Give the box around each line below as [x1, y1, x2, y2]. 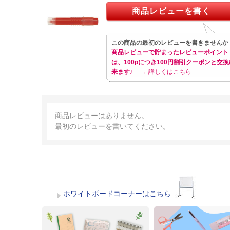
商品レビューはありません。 [55, 111, 148, 120]
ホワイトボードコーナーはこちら [63, 189, 171, 198]
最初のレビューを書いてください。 [55, 122, 170, 130]
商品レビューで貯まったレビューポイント [111, 48, 228, 56]
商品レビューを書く [131, 6, 210, 15]
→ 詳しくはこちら [141, 68, 191, 75]
